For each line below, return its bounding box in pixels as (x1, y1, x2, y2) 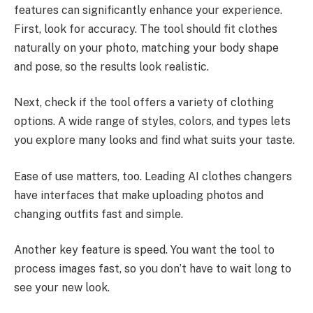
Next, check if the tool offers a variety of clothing (14, 96, 274, 110)
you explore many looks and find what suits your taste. (14, 133, 295, 147)
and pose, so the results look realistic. (14, 59, 209, 73)
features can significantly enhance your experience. (14, 3, 282, 17)
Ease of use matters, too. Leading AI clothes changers (14, 169, 292, 183)
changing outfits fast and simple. (14, 207, 183, 221)
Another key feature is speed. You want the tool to (14, 243, 275, 257)
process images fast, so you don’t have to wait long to (14, 262, 291, 276)
